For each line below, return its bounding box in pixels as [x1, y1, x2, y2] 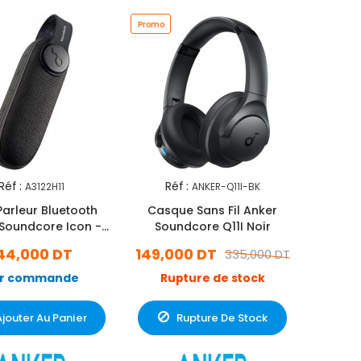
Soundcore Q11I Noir [154, 218, 271, 235]
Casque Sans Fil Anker [147, 202, 277, 219]
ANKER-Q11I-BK [191, 180, 260, 194]
